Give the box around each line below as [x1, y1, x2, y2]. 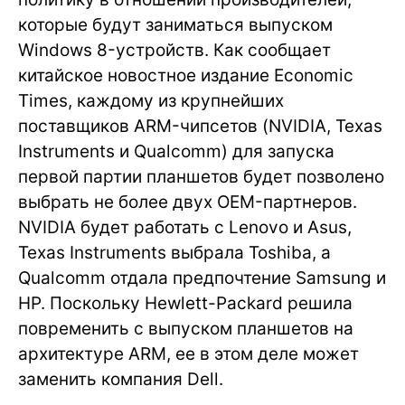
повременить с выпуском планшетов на [18, 318, 353, 339]
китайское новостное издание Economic [18, 65, 353, 86]
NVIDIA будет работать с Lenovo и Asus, [18, 217, 352, 238]
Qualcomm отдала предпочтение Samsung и [18, 268, 386, 288]
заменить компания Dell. [18, 369, 223, 390]
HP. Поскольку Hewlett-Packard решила [18, 293, 353, 314]
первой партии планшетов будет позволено [18, 166, 384, 187]
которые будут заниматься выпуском [18, 14, 333, 35]
